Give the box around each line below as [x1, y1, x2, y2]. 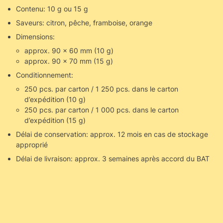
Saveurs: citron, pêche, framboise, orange [15, 18, 152, 27]
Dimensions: [15, 32, 55, 41]
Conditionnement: [15, 71, 73, 79]
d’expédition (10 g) [24, 95, 86, 104]
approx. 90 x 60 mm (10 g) [24, 46, 113, 55]
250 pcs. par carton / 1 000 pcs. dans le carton [24, 106, 179, 114]
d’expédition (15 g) [24, 116, 86, 124]
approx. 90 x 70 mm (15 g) [24, 57, 113, 65]
